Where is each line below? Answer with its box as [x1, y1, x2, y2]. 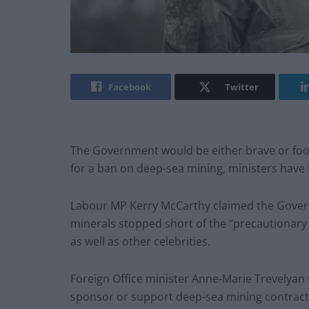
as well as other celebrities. [70, 234, 210, 250]
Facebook [108, 81, 151, 94]
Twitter [224, 81, 259, 94]
